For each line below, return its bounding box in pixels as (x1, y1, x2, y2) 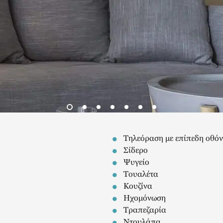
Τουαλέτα (123, 170, 158, 178)
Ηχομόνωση (123, 194, 166, 202)
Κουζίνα (123, 182, 152, 190)
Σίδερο (123, 146, 148, 154)
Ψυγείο (123, 158, 149, 166)
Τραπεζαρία (123, 206, 166, 214)
